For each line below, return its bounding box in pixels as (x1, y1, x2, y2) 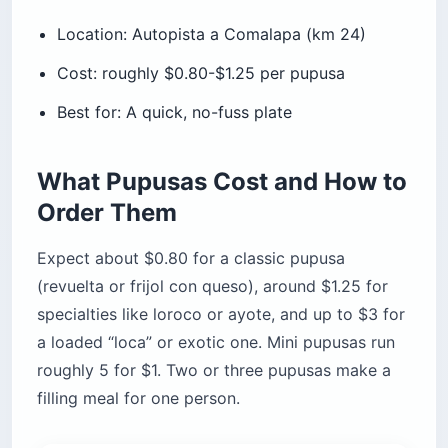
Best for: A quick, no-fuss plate (57, 102, 292, 123)
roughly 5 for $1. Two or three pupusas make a (37, 360, 391, 381)
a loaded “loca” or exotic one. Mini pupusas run (37, 332, 395, 353)
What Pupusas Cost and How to (37, 167, 407, 197)
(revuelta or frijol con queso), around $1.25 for (37, 276, 388, 297)
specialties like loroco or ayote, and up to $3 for (37, 304, 405, 325)
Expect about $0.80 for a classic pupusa (37, 248, 345, 269)
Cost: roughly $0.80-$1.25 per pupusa (57, 63, 345, 84)
